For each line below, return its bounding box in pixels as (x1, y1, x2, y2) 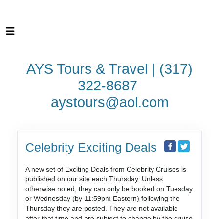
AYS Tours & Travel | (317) (26, 61, 193, 77)
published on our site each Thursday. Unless (25, 175, 163, 183)
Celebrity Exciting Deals (25, 140, 157, 154)
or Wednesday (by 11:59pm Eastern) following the (25, 195, 180, 202)
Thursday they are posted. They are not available (25, 204, 178, 212)
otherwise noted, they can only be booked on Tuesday (25, 185, 193, 193)
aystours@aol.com (50, 94, 169, 110)
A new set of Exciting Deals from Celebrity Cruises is (25, 165, 186, 173)
